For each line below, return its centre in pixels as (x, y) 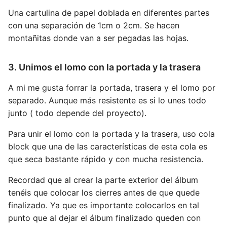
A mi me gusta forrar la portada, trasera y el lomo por (112, 87)
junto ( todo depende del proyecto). (77, 113)
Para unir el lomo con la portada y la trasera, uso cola (111, 134)
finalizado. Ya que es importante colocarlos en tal (104, 205)
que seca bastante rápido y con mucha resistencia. (106, 159)
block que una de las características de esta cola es (108, 146)
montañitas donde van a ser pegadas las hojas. (98, 38)
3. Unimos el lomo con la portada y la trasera (104, 67)
